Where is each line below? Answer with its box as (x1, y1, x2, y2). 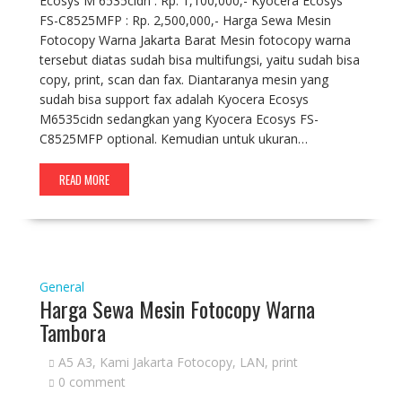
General (39, 278, 84, 295)
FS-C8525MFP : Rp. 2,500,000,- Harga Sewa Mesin (39, 12, 331, 29)
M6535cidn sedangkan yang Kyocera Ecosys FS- (39, 110, 319, 127)
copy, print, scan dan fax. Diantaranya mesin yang (39, 71, 328, 88)
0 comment (57, 373, 126, 390)
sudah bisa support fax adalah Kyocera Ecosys (39, 91, 309, 108)
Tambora (39, 316, 106, 348)
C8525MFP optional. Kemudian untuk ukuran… (39, 130, 308, 147)
